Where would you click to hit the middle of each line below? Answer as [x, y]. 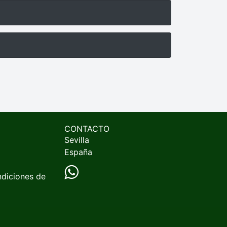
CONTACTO [87, 129]
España [78, 152]
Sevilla [77, 140]
